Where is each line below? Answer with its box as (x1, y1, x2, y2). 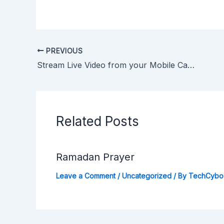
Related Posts (56, 113, 139, 129)
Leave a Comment (56, 171, 115, 180)
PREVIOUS (43, 46, 83, 55)
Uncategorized (122, 171, 171, 180)
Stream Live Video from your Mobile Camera (187, 60, 194, 70)
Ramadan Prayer (56, 151, 134, 163)
